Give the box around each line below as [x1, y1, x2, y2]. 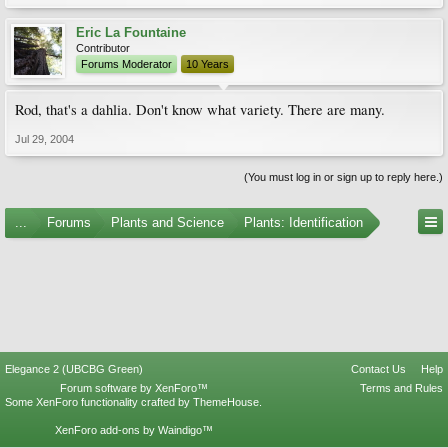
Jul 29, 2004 [15, 133, 74, 145]
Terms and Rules [360, 382, 443, 394]
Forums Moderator [81, 58, 172, 70]
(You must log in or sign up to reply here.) [244, 171, 443, 183]
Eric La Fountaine [76, 25, 186, 40]
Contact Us [351, 363, 406, 375]
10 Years [186, 58, 229, 70]
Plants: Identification [244, 215, 363, 230]
